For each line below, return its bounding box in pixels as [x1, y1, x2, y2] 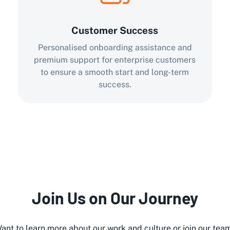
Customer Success [71, 25, 159, 36]
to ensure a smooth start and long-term [41, 67, 189, 77]
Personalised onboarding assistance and [37, 43, 192, 52]
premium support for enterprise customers [34, 55, 196, 65]
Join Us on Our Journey [32, 188, 198, 207]
